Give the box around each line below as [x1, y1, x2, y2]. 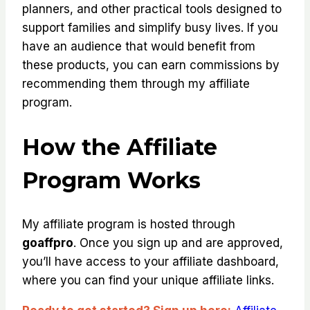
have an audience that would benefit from [22, 39, 255, 54]
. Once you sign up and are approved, [73, 236, 283, 250]
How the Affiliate [22, 133, 217, 161]
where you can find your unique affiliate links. [22, 273, 274, 288]
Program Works [22, 166, 201, 194]
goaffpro [22, 236, 73, 250]
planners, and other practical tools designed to [22, 2, 282, 17]
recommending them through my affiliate [22, 77, 250, 91]
